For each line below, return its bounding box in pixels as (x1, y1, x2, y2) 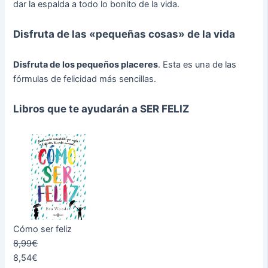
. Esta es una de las (158, 59, 237, 71)
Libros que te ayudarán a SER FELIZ (13, 102, 190, 115)
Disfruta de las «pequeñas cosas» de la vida (13, 27, 236, 40)
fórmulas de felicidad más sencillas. (13, 74, 157, 85)
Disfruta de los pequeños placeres (13, 59, 159, 71)
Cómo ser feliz (13, 224, 72, 235)
